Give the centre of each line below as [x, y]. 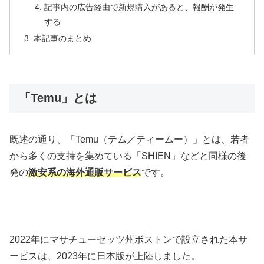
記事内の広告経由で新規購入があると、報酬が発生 [139, 7]
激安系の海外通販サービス [85, 172]
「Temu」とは [58, 98]
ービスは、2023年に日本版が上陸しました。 [105, 256]
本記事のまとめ [63, 39]
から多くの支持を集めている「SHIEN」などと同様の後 [128, 156]
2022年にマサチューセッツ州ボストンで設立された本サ [128, 239]
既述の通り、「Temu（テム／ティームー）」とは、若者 [129, 139]
